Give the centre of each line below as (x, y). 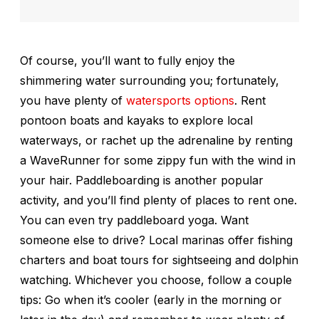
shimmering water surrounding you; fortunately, (150, 80)
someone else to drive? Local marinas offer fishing (156, 240)
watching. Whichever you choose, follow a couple (156, 279)
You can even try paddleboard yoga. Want (134, 220)
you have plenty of (73, 100)
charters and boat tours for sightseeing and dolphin (159, 260)
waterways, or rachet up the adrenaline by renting (156, 140)
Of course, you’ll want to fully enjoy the (127, 60)
